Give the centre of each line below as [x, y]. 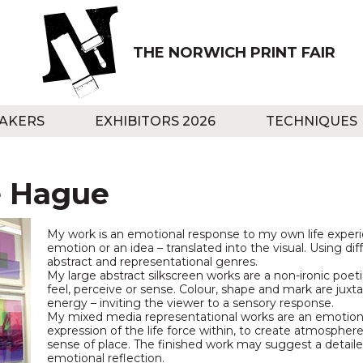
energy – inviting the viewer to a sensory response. [190, 303]
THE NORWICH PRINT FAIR [234, 52]
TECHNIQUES [312, 121]
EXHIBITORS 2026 [155, 121]
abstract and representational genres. [152, 262]
